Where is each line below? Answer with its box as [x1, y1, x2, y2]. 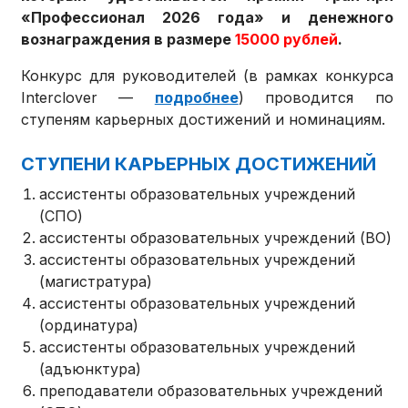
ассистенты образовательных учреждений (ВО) [39, 229, 393, 248]
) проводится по [238, 88, 393, 107]
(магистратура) [39, 272, 153, 291]
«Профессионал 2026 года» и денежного [21, 8, 393, 27]
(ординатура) [39, 316, 139, 335]
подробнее [154, 88, 239, 107]
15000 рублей [231, 30, 339, 49]
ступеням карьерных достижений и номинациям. [21, 110, 386, 129]
